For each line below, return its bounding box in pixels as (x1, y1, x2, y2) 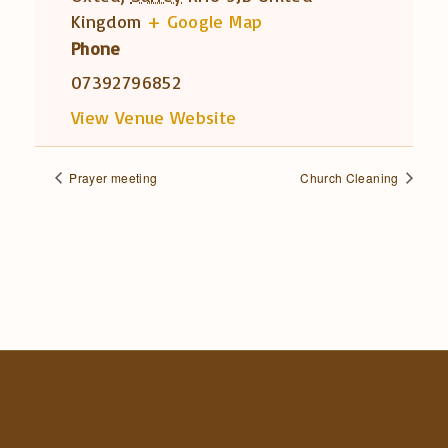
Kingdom (71, 9, 142, 32)
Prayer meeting (66, 168, 158, 186)
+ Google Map (146, 9, 263, 32)
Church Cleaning (300, 168, 402, 186)
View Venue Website (71, 105, 237, 128)
